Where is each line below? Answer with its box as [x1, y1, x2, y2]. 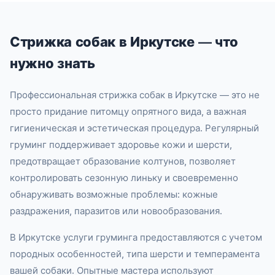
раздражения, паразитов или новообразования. [10, 205, 222, 217]
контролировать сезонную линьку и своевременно [10, 172, 238, 184]
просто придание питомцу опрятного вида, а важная [10, 106, 246, 118]
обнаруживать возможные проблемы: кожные [10, 188, 218, 201]
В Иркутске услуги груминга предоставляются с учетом [10, 231, 262, 244]
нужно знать [10, 55, 95, 72]
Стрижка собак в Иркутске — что [10, 34, 238, 50]
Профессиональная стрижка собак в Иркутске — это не [10, 89, 260, 101]
